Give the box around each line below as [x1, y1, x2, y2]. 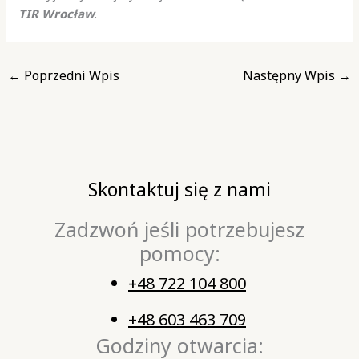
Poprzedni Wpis [21, 67, 120, 85]
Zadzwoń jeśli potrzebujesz [54, 215, 305, 243]
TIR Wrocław [18, 6, 95, 22]
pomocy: [139, 239, 220, 267]
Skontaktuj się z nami [88, 175, 271, 202]
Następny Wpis [242, 67, 338, 85]
